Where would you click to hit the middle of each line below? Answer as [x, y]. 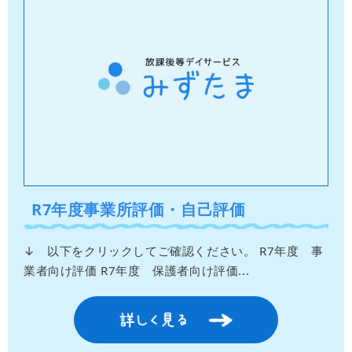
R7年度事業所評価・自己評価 [139, 209]
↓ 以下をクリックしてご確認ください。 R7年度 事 [174, 250]
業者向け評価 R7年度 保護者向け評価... [137, 270]
